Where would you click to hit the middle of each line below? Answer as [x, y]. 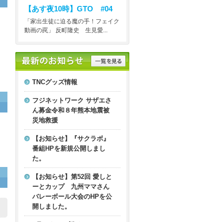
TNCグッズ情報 [55, 82]
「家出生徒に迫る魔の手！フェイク [72, 22]
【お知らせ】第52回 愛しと [72, 177]
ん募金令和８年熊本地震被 [71, 111]
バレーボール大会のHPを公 [72, 197]
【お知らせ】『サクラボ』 [71, 139]
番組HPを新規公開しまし [69, 149]
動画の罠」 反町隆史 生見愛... [66, 30]
